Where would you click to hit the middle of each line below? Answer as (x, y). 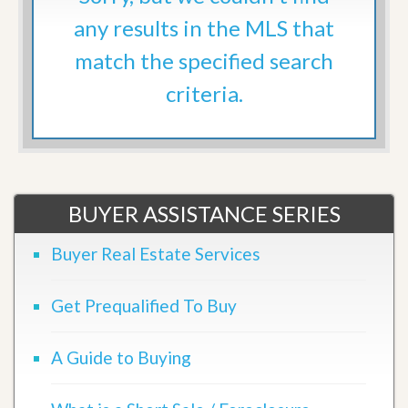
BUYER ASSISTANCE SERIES (204, 214)
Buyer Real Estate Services (156, 254)
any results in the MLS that (204, 28)
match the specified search (204, 61)
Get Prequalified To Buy (144, 306)
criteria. (204, 94)
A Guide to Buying (121, 358)
